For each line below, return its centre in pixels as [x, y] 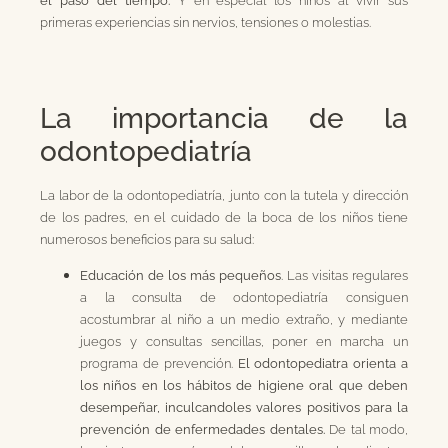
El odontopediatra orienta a [322, 363]
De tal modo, [366, 429]
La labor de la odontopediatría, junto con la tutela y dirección [224, 194]
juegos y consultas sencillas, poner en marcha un [244, 341]
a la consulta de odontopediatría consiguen [244, 297]
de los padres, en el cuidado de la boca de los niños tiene [224, 216]
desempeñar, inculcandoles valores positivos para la [244, 407]
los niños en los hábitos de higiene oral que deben [244, 385]
